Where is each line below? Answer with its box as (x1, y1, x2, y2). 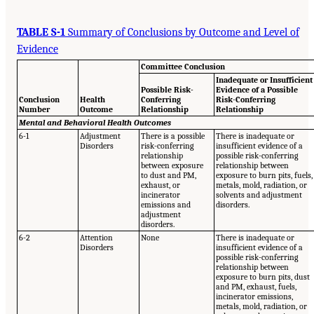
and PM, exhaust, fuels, (216, 282, 297, 292)
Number (19, 104, 50, 114)
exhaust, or (141, 180, 181, 190)
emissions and (141, 200, 191, 210)
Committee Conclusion (141, 62, 226, 71)
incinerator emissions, (216, 292, 294, 301)
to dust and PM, (141, 170, 197, 180)
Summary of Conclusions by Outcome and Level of (65, 25, 299, 39)
